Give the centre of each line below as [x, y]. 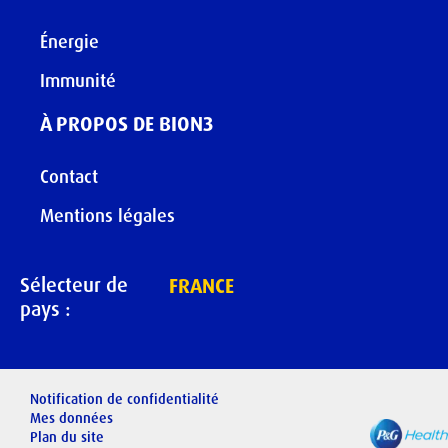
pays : [45, 308]
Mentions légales [107, 215]
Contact [69, 176]
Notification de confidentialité [124, 398]
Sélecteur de [74, 284]
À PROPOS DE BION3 [126, 123]
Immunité [78, 80]
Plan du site [67, 436]
